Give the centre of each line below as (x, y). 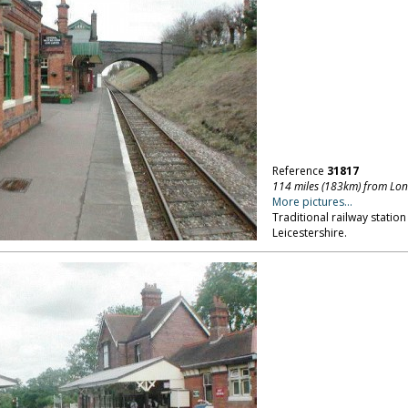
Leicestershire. (309, 233)
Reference (299, 171)
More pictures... (312, 202)
